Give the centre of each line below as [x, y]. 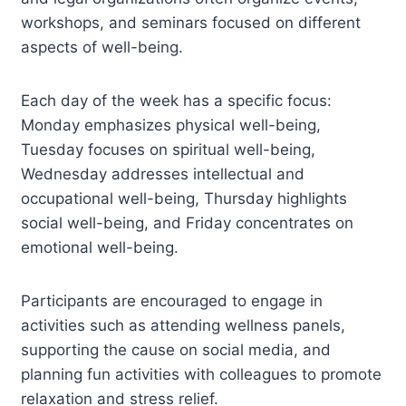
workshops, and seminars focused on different [191, 22]
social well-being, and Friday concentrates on [188, 222]
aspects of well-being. [102, 47]
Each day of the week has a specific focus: [177, 100]
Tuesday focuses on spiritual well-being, [169, 149]
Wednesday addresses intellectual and [163, 174]
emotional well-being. [100, 247]
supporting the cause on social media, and [176, 349]
